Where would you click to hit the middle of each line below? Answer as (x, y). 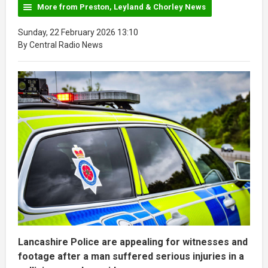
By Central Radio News (60, 45)
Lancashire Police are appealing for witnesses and (133, 242)
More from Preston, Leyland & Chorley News (121, 7)
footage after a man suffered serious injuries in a (131, 257)
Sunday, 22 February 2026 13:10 (78, 32)
